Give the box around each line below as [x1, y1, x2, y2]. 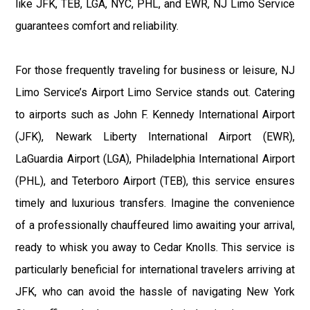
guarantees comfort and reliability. [15, 19, 179, 33]
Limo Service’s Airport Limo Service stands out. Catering [15, 85, 295, 99]
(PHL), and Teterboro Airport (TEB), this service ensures [15, 174, 295, 188]
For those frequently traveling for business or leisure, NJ [15, 63, 295, 77]
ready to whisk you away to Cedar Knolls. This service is [15, 240, 295, 254]
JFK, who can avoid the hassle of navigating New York [15, 284, 295, 298]
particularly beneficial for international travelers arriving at [15, 262, 295, 276]
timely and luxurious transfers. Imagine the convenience [15, 196, 295, 210]
